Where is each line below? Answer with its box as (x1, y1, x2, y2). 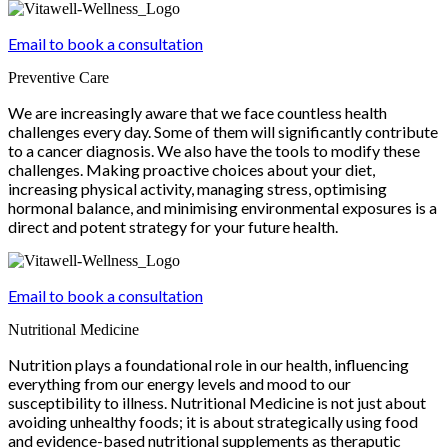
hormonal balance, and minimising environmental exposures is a (8, 197, 437, 217)
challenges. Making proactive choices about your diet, (8, 159, 375, 179)
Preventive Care (8, 68, 109, 86)
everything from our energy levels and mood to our (8, 373, 351, 393)
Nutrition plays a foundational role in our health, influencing (8, 354, 409, 374)
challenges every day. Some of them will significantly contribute (8, 121, 438, 141)
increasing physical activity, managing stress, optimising (8, 178, 387, 198)
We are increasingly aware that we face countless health (8, 102, 387, 122)
